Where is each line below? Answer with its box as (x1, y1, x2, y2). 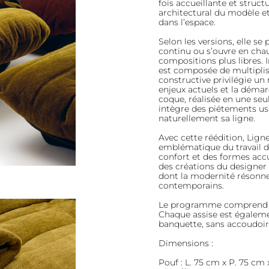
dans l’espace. (159, 16, 216, 28)
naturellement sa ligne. (159, 112, 256, 124)
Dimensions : (159, 237, 214, 249)
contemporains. (159, 180, 225, 191)
